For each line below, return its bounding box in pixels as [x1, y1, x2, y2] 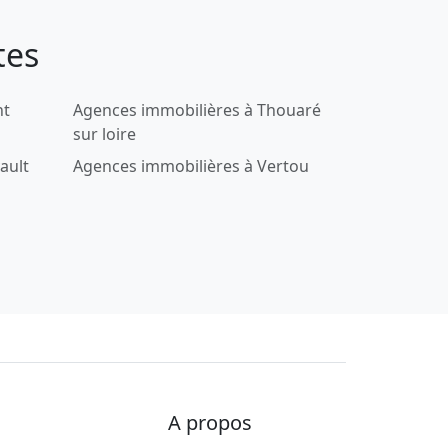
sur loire [73, 122, 136, 145]
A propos [168, 408, 252, 436]
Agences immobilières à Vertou [73, 154, 309, 177]
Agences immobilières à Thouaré [73, 98, 321, 121]
